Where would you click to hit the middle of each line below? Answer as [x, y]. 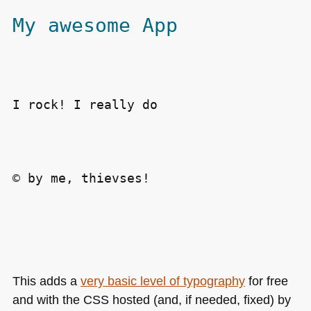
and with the [48, 299]
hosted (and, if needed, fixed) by [200, 299]
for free [266, 280]
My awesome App [95, 26]
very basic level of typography [162, 280]
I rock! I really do [85, 104]
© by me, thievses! [81, 178]
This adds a [46, 280]
